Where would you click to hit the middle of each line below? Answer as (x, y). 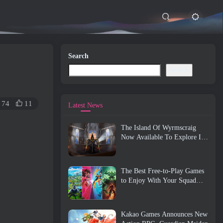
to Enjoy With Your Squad (159, 181)
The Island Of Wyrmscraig (159, 128)
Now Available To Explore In (163, 137)
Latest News (85, 105)
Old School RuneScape (153, 147)
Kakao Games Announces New (164, 215)
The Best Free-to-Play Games (163, 171)
